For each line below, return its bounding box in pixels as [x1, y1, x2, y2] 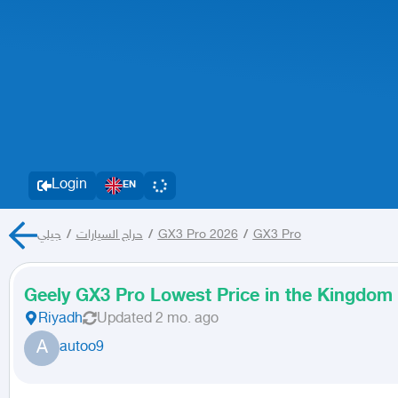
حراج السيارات [76, 227, 143, 243]
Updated [97, 311, 152, 329]
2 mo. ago [155, 311, 219, 329]
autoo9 [60, 339, 104, 357]
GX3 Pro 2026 [157, 227, 238, 243]
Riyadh [38, 311, 83, 329]
